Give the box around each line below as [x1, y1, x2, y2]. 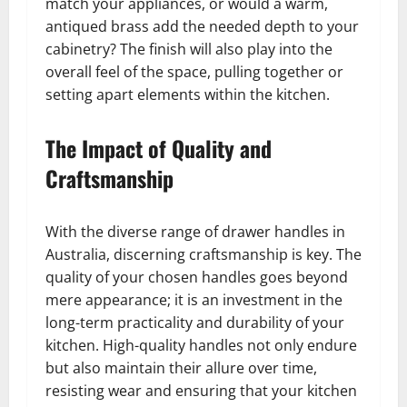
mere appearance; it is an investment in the [45, 290, 342, 311]
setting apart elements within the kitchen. [45, 84, 330, 105]
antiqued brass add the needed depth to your [45, 16, 359, 37]
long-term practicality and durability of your [45, 313, 344, 333]
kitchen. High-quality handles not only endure [45, 335, 357, 356]
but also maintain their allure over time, [45, 358, 317, 379]
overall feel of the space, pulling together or [45, 62, 343, 83]
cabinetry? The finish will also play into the [45, 39, 333, 60]
